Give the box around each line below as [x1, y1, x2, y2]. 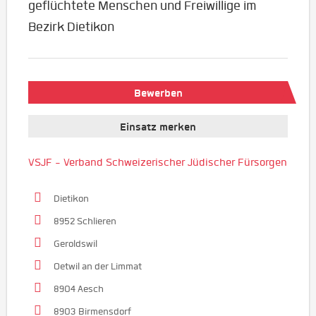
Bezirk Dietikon [28, 19, 114, 35]
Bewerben [133, 85, 183, 100]
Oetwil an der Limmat [54, 260, 142, 273]
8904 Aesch [54, 283, 104, 296]
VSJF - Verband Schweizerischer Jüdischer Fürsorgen [28, 156, 287, 169]
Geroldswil [54, 238, 97, 250]
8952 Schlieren [54, 215, 116, 228]
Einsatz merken [120, 120, 196, 135]
